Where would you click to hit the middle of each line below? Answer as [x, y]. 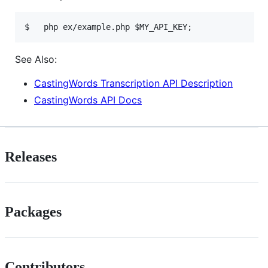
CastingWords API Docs [88, 100]
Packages [33, 211]
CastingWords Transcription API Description [133, 83]
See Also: [36, 59]
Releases [31, 156]
